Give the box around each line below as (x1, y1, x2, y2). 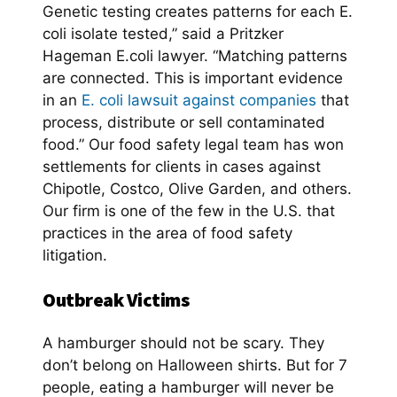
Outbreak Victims (43, 286, 189, 312)
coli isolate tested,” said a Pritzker (43, 24, 284, 43)
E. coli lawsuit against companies (82, 90, 316, 109)
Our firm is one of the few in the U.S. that (43, 201, 335, 220)
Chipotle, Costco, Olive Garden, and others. (43, 179, 352, 198)
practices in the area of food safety (43, 223, 292, 242)
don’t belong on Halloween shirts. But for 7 (43, 355, 347, 374)
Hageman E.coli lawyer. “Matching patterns (43, 46, 347, 65)
